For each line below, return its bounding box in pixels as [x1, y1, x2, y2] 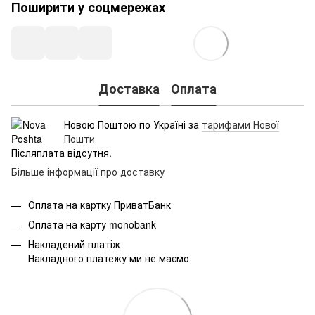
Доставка [98, 79, 160, 98]
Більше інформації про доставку [11, 164, 165, 179]
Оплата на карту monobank [28, 217, 156, 231]
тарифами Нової [202, 117, 279, 131]
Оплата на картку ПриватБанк [28, 197, 171, 212]
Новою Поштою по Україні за [64, 117, 202, 131]
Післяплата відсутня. [11, 145, 112, 160]
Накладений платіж [28, 237, 120, 252]
